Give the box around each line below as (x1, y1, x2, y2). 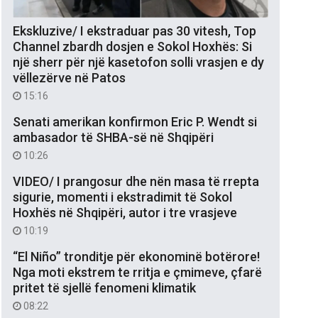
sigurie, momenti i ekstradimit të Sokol (13, 189, 232, 204)
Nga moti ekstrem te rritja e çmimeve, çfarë (13, 264, 262, 280)
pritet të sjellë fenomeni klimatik (13, 280, 196, 295)
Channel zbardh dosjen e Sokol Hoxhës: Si (13, 38, 252, 54)
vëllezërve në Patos (13, 70, 126, 85)
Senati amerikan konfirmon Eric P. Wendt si (13, 114, 257, 129)
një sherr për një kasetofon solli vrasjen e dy (13, 54, 264, 70)
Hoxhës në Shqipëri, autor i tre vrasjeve (13, 204, 237, 220)
